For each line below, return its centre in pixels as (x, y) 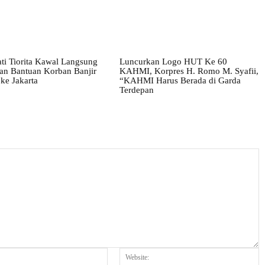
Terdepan (137, 90)
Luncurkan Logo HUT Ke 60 (173, 61)
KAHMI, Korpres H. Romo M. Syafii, (189, 71)
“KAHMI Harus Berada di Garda (180, 80)
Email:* (120, 253)
